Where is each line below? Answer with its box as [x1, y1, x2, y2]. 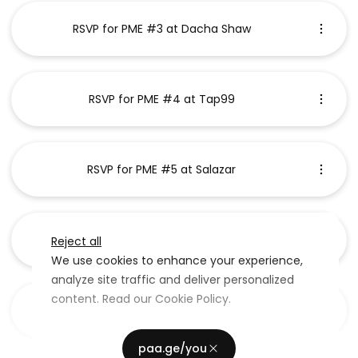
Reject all [51, 233, 101, 249]
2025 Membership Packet [91, 232, 232, 248]
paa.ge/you [138, 340, 207, 356]
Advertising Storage [64, 323, 173, 339]
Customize [153, 328, 217, 344]
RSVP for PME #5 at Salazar [87, 161, 236, 177]
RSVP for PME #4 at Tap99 [88, 91, 235, 107]
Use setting [279, 329, 349, 348]
